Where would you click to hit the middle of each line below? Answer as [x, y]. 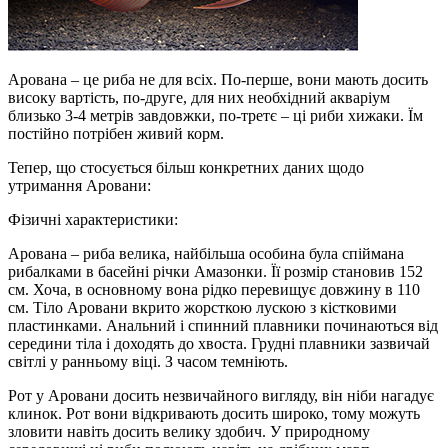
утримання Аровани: [79, 186]
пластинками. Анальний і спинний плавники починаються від [223, 326]
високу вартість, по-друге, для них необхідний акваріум [199, 98]
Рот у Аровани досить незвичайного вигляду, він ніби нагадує [221, 396]
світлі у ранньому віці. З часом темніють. [148, 362]
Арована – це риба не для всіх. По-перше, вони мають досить [218, 80]
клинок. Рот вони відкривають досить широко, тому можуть [214, 414]
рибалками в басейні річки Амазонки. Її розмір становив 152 [215, 272]
